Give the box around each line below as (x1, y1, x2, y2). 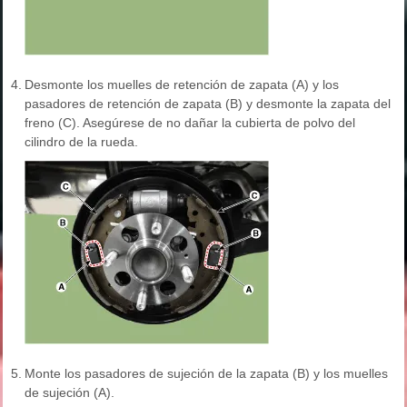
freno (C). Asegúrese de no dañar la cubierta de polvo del (25, 115, 355, 131)
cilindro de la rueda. (25, 134, 138, 150)
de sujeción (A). (25, 385, 114, 401)
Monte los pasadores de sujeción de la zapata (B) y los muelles (25, 366, 388, 382)
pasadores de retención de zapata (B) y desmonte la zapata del (25, 96, 391, 112)
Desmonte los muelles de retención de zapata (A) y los (25, 77, 339, 93)
